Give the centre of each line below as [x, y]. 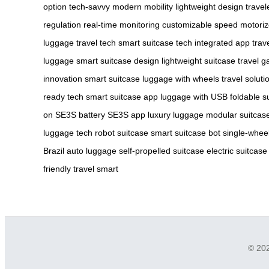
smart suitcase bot [186, 133]
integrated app [222, 43]
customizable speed [200, 25]
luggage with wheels [181, 79]
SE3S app [126, 115]
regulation [62, 25]
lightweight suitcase [198, 61]
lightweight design [209, 7]
